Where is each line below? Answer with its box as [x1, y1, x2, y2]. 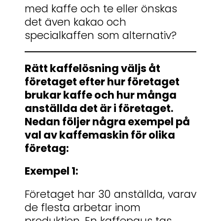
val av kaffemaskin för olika [25, 128, 175, 143]
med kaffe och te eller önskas [25, 1, 177, 16]
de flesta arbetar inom [25, 200, 141, 215]
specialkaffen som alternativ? [25, 28, 177, 42]
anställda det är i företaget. [25, 101, 173, 116]
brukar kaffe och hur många [25, 88, 177, 103]
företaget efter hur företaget [25, 74, 180, 89]
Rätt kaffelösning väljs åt [25, 61, 160, 76]
